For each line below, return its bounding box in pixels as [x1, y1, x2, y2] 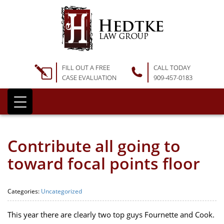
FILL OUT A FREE [61, 63, 110, 72]
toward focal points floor [7, 152, 200, 174]
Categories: [7, 187, 41, 195]
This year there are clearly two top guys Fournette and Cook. [7, 209, 214, 219]
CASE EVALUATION [61, 73, 116, 82]
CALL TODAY [153, 63, 190, 72]
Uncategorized [41, 187, 82, 195]
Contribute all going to [7, 135, 180, 156]
